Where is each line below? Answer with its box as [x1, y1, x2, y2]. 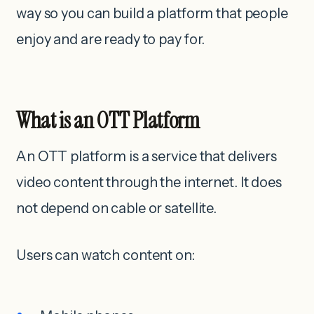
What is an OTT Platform [16, 106, 200, 136]
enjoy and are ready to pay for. [16, 31, 205, 48]
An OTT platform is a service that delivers [16, 148, 277, 165]
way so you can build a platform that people [16, 5, 288, 22]
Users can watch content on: [16, 247, 195, 264]
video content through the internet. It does [16, 174, 282, 191]
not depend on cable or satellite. [16, 200, 217, 217]
